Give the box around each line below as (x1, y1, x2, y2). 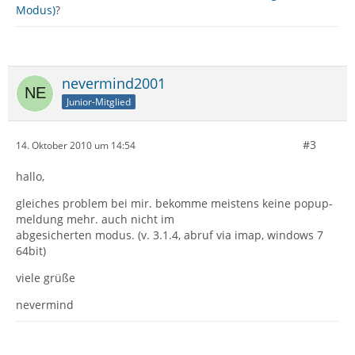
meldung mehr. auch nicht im (16, 212, 174, 227)
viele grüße (16, 270, 75, 285)
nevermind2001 (62, 74, 166, 93)
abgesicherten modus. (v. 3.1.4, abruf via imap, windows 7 (16, 227, 323, 242)
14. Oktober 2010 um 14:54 (16, 138, 136, 152)
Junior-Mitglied (67, 94, 131, 109)
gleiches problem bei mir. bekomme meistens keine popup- (16, 196, 333, 211)
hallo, (16, 169, 44, 184)
